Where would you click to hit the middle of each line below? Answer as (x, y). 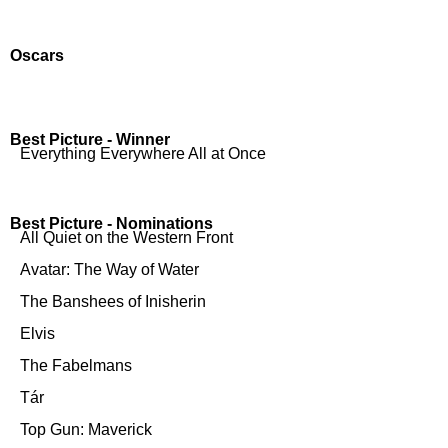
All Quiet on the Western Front (126, 237)
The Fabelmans (76, 365)
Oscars (37, 55)
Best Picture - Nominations (111, 223)
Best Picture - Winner (90, 139)
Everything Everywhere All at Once (143, 153)
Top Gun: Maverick (86, 429)
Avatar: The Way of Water (109, 269)
